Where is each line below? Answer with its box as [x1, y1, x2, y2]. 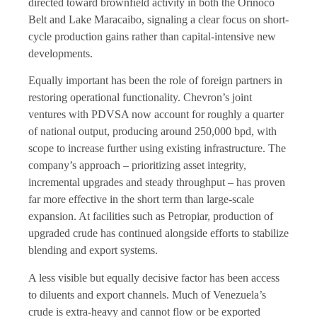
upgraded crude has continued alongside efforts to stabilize [28, 227, 289, 240]
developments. [28, 47, 93, 59]
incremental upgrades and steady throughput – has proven [28, 176, 285, 189]
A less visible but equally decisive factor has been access [28, 271, 279, 284]
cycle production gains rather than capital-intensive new [28, 30, 276, 42]
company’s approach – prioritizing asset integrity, [28, 159, 246, 172]
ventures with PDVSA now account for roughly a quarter [28, 108, 284, 121]
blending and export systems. [28, 244, 158, 257]
